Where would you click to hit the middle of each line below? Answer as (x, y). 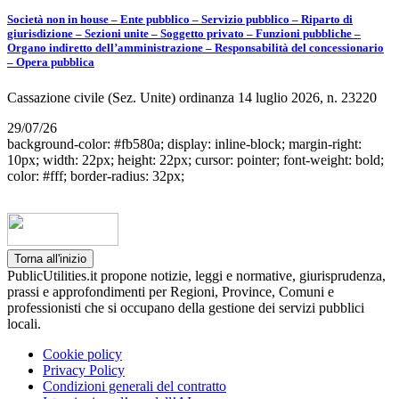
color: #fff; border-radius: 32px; (96, 175)
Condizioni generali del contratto (134, 386)
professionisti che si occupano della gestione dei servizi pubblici (186, 307)
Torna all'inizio (50, 258)
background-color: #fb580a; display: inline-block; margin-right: (184, 143)
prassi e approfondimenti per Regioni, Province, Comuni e (171, 291)
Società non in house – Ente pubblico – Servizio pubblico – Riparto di (180, 20)
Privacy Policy (84, 370)
